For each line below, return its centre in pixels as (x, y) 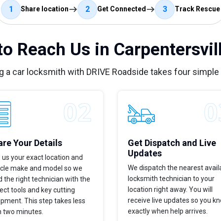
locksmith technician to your (171, 178)
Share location (45, 9)
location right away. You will (170, 189)
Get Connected (122, 9)
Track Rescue (197, 9)
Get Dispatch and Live (172, 143)
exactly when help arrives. (168, 211)
